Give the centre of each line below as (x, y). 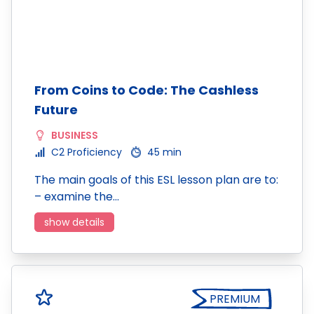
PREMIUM (235, 299)
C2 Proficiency (87, 152)
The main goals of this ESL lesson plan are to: (156, 180)
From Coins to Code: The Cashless (146, 90)
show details (74, 222)
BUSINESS (75, 135)
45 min (164, 152)
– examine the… (77, 197)
